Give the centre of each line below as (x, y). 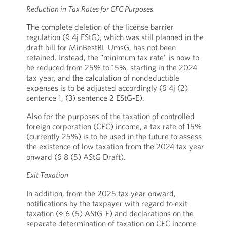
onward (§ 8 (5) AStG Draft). (76, 157)
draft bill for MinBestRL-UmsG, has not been (101, 47)
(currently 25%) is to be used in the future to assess (114, 136)
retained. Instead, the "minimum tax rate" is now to (112, 57)
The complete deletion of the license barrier (100, 27)
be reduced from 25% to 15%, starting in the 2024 (111, 67)
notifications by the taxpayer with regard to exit (107, 203)
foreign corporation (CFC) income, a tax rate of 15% (114, 126)
